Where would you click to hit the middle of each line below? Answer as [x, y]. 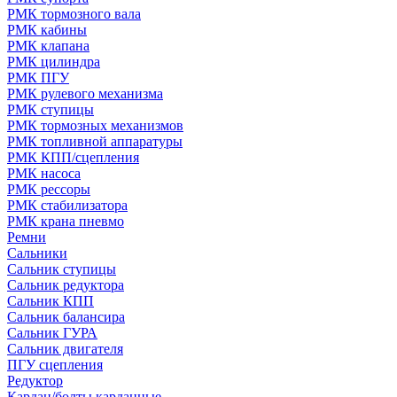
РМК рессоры [49, 189]
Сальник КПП [51, 301]
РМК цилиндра [54, 62]
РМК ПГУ [38, 78]
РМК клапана [48, 46]
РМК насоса [44, 173]
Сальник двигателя [65, 349]
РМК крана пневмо [66, 221]
